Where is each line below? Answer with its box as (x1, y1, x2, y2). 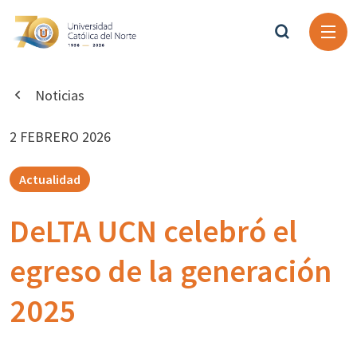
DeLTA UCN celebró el (10, 211, 297, 251)
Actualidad (19, 171, 80, 187)
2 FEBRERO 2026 (10, 127, 111, 146)
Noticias (32, 86, 84, 104)
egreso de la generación (10, 251, 331, 291)
